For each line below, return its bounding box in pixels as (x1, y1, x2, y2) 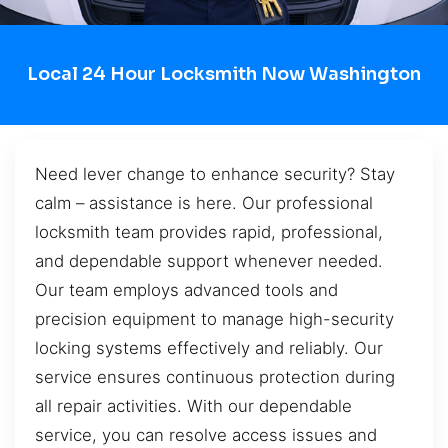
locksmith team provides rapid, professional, (35, 221, 383, 242)
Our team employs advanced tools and (35, 279, 338, 300)
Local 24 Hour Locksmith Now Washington (27, 63, 421, 86)
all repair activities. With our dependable (35, 395, 352, 416)
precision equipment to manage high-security (35, 308, 394, 329)
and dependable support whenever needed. (35, 250, 383, 271)
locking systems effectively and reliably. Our (35, 337, 383, 358)
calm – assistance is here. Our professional (35, 192, 373, 213)
